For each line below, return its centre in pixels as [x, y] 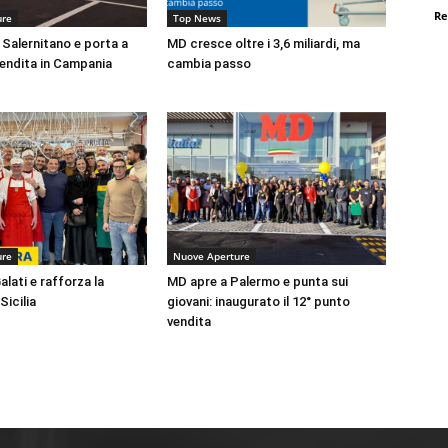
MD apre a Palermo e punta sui [258, 281]
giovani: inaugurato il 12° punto [259, 301]
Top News [197, 17]
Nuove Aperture [212, 255]
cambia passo [209, 63]
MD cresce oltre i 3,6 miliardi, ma [264, 43]
